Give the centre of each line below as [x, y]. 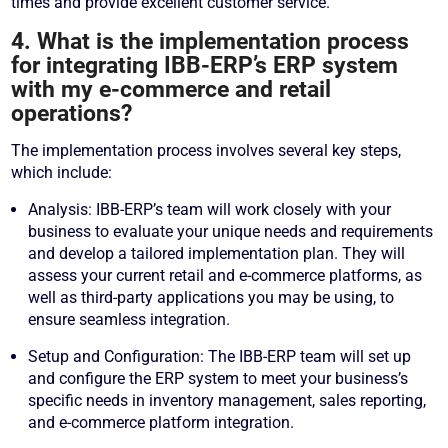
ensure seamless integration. [129, 320]
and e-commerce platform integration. [161, 423]
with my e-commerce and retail [171, 89]
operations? [72, 113]
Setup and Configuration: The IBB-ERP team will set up [220, 357]
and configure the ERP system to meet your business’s [218, 379]
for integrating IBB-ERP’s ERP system [205, 65]
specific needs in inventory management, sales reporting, [227, 401]
